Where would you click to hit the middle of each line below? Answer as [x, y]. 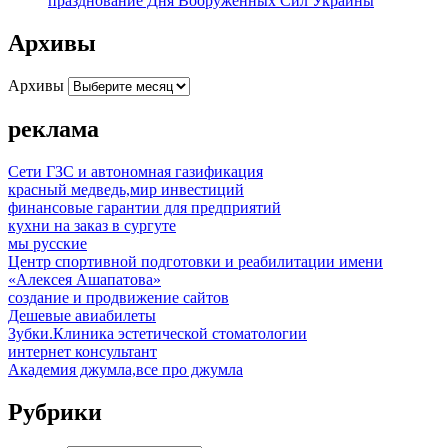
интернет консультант [82, 352]
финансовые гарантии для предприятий [144, 208]
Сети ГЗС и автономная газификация [135, 172]
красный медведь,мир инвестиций [126, 190]
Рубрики [55, 411]
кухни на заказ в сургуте [92, 226]
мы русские [47, 244]
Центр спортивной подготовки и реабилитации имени [195, 262]
